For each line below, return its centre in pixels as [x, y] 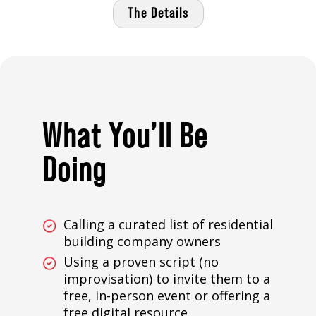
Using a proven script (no [141, 262]
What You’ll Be [125, 137]
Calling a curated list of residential [168, 225]
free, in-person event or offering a [167, 296]
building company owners [142, 242]
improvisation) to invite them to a [167, 279]
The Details [158, 14]
